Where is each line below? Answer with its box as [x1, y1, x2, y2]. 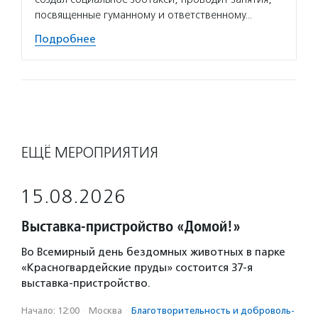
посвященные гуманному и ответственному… [35, 9, 252, 21]
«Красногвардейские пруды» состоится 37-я [21, 261, 253, 274]
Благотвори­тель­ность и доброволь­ [131, 305, 295, 316]
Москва [89, 305, 122, 316]
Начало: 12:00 [21, 305, 79, 316]
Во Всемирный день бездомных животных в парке [21, 246, 285, 258]
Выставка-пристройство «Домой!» [21, 216, 241, 236]
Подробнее [35, 33, 96, 45]
